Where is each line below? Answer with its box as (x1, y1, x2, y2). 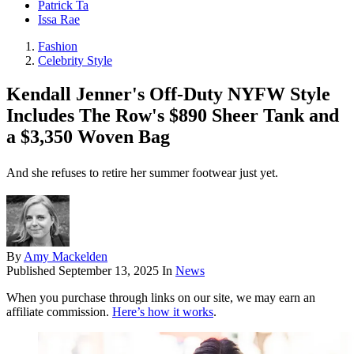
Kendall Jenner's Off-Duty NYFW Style (6, 84, 330, 105)
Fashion (38, 40, 77, 54)
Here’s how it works (112, 305, 213, 319)
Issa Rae (38, 13, 80, 27)
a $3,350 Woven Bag (6, 126, 170, 148)
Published (6, 264, 58, 278)
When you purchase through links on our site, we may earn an (6, 291, 315, 305)
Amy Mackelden (24, 250, 107, 264)
